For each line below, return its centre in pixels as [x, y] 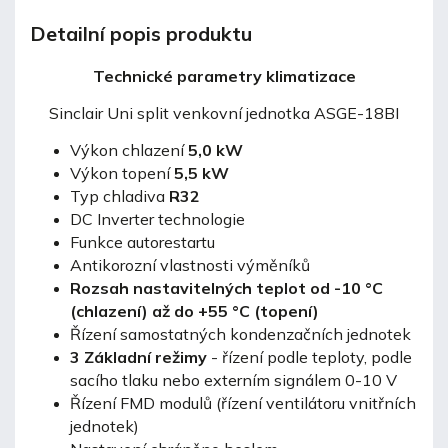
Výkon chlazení [129, 149]
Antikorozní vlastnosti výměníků [190, 264]
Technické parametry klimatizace [224, 75]
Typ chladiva [117, 195]
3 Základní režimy [138, 356]
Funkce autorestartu [142, 241]
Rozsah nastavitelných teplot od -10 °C [226, 287]
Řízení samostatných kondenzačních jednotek [240, 333]
